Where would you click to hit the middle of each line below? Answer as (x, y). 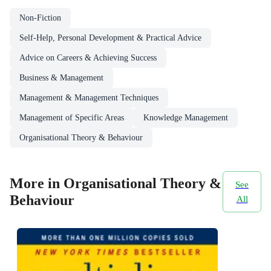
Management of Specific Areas (72, 117)
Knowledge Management (186, 117)
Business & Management (61, 77)
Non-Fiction (40, 18)
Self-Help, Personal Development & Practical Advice (110, 38)
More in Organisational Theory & (116, 184)
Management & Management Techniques (89, 97)
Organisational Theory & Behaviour (81, 137)
